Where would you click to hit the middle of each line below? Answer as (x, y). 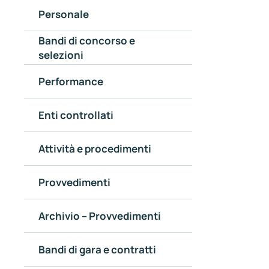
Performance (71, 81)
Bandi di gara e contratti (97, 249)
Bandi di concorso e (87, 40)
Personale (64, 14)
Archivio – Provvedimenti (100, 216)
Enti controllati (76, 115)
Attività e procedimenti (95, 148)
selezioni (61, 55)
